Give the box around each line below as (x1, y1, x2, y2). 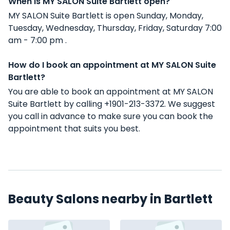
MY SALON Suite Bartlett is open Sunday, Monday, (8, 10, 203, 22)
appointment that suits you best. (8, 123, 140, 135)
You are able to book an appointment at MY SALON (8, 86, 213, 98)
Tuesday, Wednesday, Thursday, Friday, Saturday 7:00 (8, 22, 222, 34)
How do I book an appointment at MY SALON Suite (8, 59, 216, 71)
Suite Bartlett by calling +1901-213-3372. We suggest (8, 98, 215, 110)
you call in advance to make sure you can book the (8, 110, 213, 122)
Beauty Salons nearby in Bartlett (8, 190, 213, 207)
